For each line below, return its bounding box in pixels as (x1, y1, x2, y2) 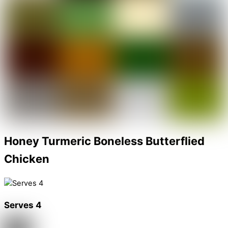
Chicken (4, 152, 49, 166)
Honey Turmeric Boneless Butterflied (4, 134, 205, 148)
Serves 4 (4, 199, 42, 210)
